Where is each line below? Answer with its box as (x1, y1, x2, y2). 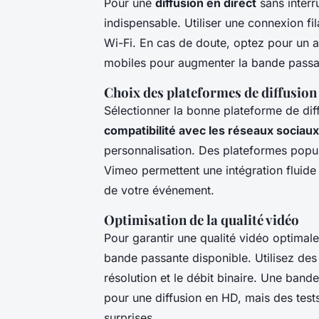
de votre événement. (104, 182, 214, 197)
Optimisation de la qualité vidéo (104, 210, 299, 229)
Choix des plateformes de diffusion (104, 83, 317, 101)
